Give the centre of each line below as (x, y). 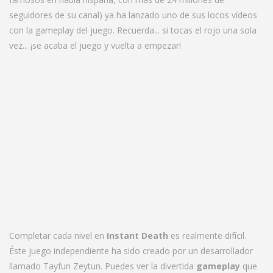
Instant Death (139, 235)
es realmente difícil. (208, 235)
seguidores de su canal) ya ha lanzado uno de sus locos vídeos (133, 15)
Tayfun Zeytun (72, 266)
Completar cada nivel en (58, 235)
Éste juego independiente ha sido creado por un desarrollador (131, 250)
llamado (26, 266)
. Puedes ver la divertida (148, 266)
